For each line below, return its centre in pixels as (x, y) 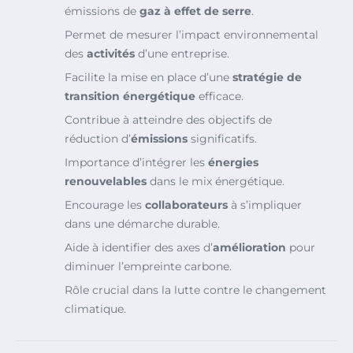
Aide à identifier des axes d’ (139, 248)
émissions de (102, 11)
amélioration (249, 248)
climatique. (95, 309)
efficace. (219, 97)
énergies (233, 163)
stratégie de (267, 78)
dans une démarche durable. (142, 224)
